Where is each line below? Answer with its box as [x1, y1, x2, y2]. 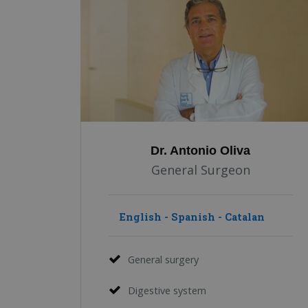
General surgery [128, 252, 199, 266]
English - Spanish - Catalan [120, 210, 265, 223]
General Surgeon [151, 161, 250, 178]
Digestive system [128, 283, 206, 297]
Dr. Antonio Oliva [151, 143, 251, 157]
